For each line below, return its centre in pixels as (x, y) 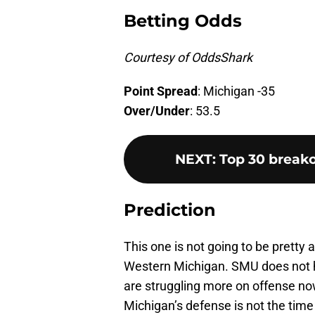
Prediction (170, 210)
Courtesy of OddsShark (188, 58)
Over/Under (157, 111)
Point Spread (161, 91)
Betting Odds (183, 21)
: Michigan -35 (236, 91)
